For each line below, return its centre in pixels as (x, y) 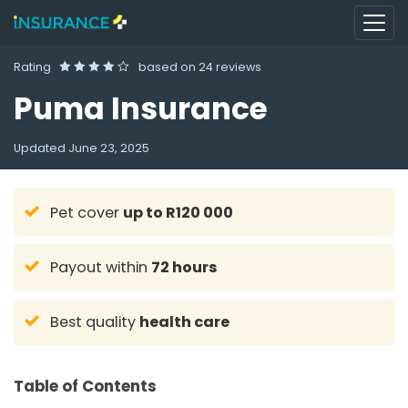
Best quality (93, 322)
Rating (34, 67)
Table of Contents (85, 386)
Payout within (99, 267)
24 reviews (229, 67)
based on (167, 67)
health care (185, 322)
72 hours (185, 267)
